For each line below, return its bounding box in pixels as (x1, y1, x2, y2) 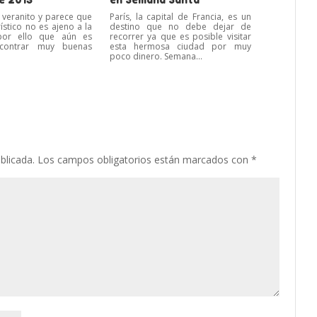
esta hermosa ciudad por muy (109, 40, 251, 53)
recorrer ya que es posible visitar (109, 30, 251, 43)
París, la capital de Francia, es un (109, 11, 251, 23)
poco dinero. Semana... (109, 50, 202, 63)
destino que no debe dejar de (109, 21, 251, 33)
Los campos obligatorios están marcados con (38, 153, 252, 167)
